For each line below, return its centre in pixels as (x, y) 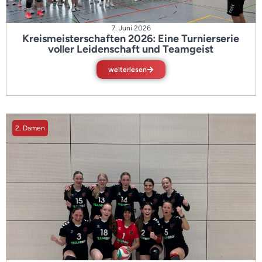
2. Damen (30, 128)
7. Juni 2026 (131, 28)
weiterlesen (127, 70)
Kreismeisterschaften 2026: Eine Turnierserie (131, 39)
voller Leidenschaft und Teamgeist (131, 49)
